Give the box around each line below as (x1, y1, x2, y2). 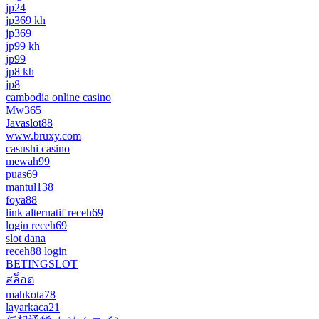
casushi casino (6, 142, 70, 155)
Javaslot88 (6, 116, 53, 129)
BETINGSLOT (6, 257, 78, 270)
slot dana (6, 231, 46, 244)
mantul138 (6, 180, 53, 193)
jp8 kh (6, 65, 34, 78)
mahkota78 (6, 288, 56, 300)
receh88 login (6, 244, 67, 257)
